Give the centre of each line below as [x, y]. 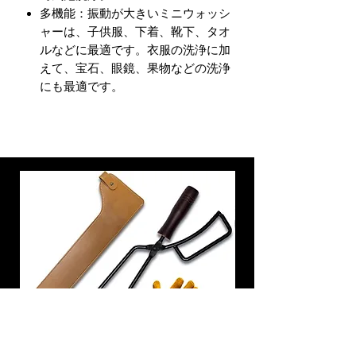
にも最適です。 [81, 86]
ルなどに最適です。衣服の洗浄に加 [135, 50]
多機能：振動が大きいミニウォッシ [135, 13]
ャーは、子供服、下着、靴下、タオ [135, 31]
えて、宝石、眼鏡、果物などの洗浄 [135, 68]
